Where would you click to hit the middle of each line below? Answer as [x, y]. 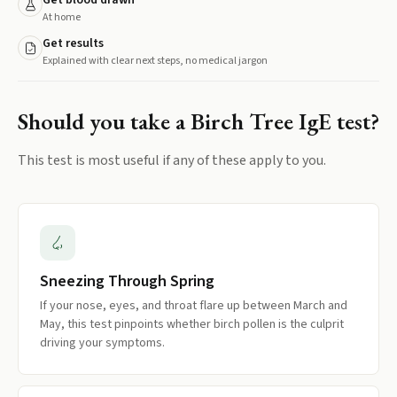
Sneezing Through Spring [127, 281]
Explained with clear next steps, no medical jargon [155, 61]
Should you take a [104, 121]
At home [62, 17]
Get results [73, 43]
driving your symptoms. [102, 343]
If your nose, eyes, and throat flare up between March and [194, 306]
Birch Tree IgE [261, 121]
